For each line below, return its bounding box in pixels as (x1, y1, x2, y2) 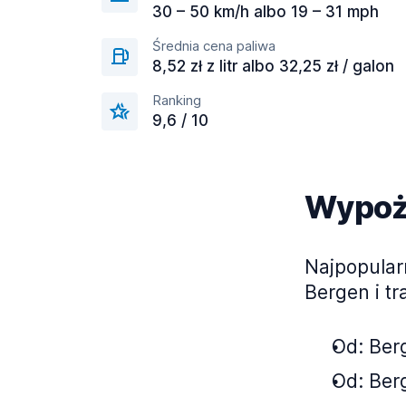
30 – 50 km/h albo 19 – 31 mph (152, 3, 379, 21)
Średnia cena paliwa (152, 37, 275, 54)
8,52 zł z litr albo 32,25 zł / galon (152, 57, 394, 75)
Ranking (152, 92, 201, 109)
